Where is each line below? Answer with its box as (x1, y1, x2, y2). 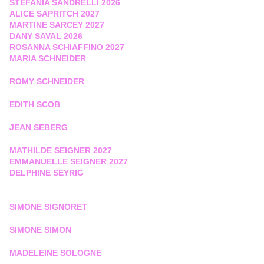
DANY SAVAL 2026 (9, 31, 82, 41)
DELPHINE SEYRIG (9, 168, 84, 178)
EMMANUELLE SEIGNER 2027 (9, 157, 128, 167)
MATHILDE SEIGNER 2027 (9, 146, 112, 156)
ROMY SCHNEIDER (9, 77, 84, 87)
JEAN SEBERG (9, 123, 68, 133)
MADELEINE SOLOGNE (9, 248, 101, 258)
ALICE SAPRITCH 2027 (9, 9, 100, 19)
